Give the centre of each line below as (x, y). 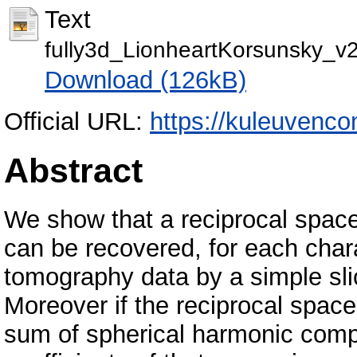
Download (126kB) (145, 80)
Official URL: (77, 121)
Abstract (73, 170)
